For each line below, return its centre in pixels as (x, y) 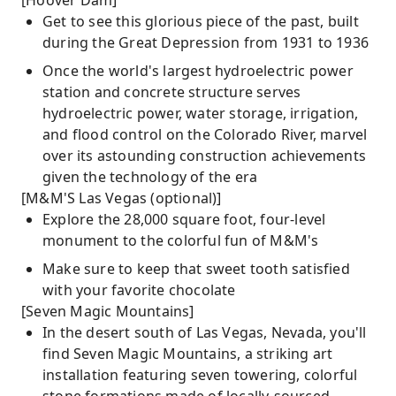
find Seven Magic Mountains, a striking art (188, 354)
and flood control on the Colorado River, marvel (205, 134)
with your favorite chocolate (139, 290)
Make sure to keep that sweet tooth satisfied (196, 269)
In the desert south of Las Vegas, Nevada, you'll (205, 332)
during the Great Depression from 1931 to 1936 (206, 42)
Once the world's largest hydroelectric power (198, 71)
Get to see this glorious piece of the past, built (201, 21)
